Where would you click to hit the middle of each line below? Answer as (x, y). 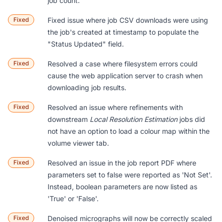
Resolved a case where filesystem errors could (123, 64)
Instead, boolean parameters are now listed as (122, 187)
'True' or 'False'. (73, 199)
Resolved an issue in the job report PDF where (122, 163)
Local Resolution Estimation (134, 119)
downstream (69, 119)
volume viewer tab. (78, 143)
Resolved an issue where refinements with (115, 108)
